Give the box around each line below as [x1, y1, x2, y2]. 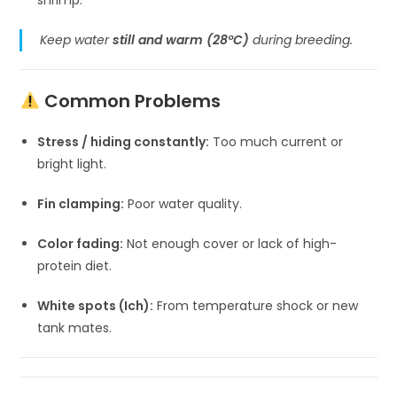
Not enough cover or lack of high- [123, 234, 338, 253]
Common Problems [44, 88, 222, 113]
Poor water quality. [124, 194, 243, 213]
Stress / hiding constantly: [37, 132, 210, 151]
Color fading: [37, 234, 124, 253]
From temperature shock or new [153, 296, 359, 315]
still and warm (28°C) [113, 30, 250, 49]
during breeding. [249, 30, 354, 49]
